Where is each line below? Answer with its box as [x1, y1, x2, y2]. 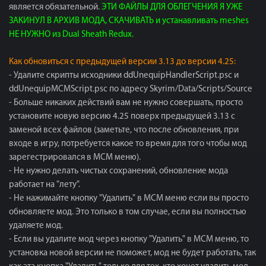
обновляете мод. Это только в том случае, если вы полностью [9, 208, 246, 217]
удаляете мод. [9, 221, 63, 230]
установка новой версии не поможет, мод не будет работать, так [9, 249, 256, 258]
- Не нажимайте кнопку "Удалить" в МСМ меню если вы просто [9, 194, 249, 203]
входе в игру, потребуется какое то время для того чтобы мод [9, 140, 247, 148]
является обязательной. [9, 3, 102, 12]
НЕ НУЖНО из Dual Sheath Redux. [9, 30, 134, 39]
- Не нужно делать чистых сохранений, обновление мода [9, 167, 228, 176]
